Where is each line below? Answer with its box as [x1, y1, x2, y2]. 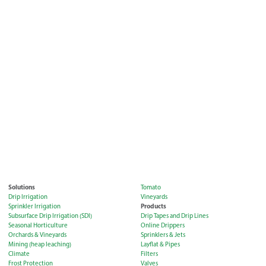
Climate [8, 250, 30, 258]
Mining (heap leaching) [8, 240, 71, 249]
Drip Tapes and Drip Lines [140, 212, 208, 220]
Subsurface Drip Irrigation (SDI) [8, 212, 92, 220]
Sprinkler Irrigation [8, 202, 61, 211]
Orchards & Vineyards [8, 231, 66, 239]
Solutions [8, 183, 35, 192]
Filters [140, 250, 158, 258]
